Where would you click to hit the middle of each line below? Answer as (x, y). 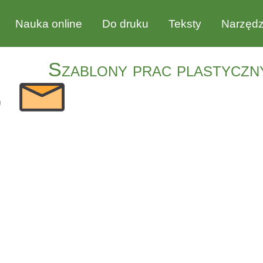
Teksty (185, 24)
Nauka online (49, 24)
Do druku (125, 24)
